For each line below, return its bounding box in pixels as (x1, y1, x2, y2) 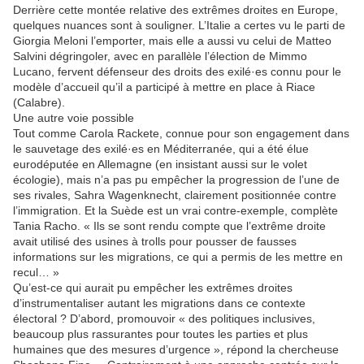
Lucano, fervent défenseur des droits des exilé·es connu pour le (13, 65, 341, 79)
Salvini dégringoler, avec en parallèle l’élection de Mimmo (13, 50, 307, 63)
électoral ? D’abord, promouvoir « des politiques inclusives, (13, 312, 315, 326)
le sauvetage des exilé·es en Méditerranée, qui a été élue (13, 142, 309, 156)
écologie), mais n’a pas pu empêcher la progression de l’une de (13, 173, 340, 187)
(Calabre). (13, 96, 65, 110)
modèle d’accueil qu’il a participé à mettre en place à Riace (13, 80, 315, 94)
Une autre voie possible (13, 111, 134, 125)
